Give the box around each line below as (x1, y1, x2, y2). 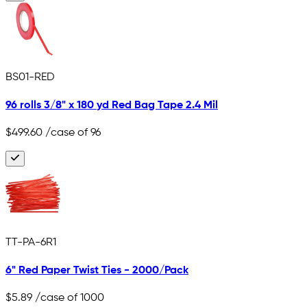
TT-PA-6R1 (5, 236, 56, 248)
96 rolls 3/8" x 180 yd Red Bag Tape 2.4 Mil (5, 99, 218, 111)
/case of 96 (42, 127, 101, 139)
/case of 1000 (32, 293, 104, 304)
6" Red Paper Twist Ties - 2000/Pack (5, 265, 188, 277)
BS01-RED (5, 71, 55, 83)
